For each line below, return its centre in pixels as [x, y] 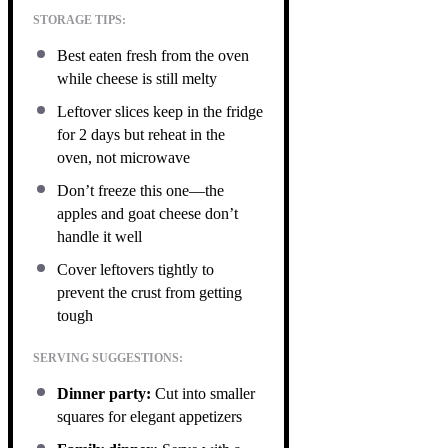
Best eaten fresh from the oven [153, 55]
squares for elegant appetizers [149, 416]
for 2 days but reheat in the [141, 134]
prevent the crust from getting [149, 292]
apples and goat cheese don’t [147, 213]
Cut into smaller [203, 393]
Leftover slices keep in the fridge [160, 111]
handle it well [99, 236]
